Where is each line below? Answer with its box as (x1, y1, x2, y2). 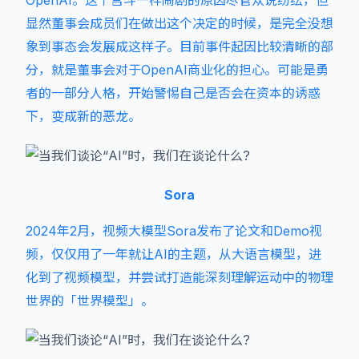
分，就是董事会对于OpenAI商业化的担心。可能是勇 (26, 62, 329, 78)
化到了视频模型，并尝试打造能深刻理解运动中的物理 (26, 269, 333, 285)
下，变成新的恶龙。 (26, 108, 141, 124)
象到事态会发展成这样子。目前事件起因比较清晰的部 (26, 38, 333, 54)
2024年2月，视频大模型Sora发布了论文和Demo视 (26, 223, 322, 239)
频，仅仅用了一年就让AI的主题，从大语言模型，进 (26, 246, 321, 262)
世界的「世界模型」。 (26, 292, 154, 309)
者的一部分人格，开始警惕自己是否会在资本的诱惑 (26, 85, 321, 101)
